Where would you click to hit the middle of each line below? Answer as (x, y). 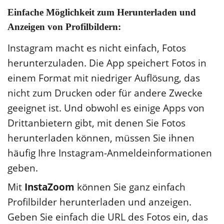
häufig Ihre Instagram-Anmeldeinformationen (110, 153)
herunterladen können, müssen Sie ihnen (101, 138)
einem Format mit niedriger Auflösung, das (104, 78)
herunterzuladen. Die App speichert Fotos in (107, 63)
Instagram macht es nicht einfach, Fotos (97, 48)
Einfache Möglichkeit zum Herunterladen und (102, 12)
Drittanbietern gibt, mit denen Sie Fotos (96, 123)
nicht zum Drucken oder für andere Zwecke (105, 93)
